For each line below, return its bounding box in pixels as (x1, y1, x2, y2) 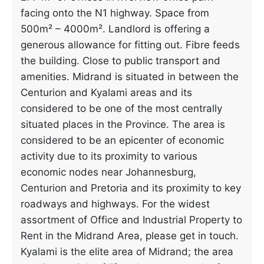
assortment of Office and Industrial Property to (21, 214, 242, 226)
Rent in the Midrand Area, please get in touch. (21, 230, 239, 242)
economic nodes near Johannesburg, (21, 166, 196, 178)
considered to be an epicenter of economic (21, 134, 224, 146)
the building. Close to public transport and (21, 55, 220, 67)
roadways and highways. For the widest (21, 198, 210, 210)
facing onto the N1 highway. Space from (21, 7, 209, 19)
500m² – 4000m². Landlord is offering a (21, 23, 210, 35)
